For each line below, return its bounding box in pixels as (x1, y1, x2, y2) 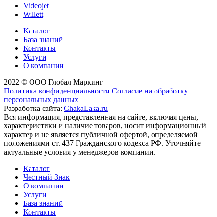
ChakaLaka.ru (64, 104, 108, 112)
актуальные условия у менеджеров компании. (4, 147, 155, 156)
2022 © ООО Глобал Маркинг (4, 77, 103, 86)
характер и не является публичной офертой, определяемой (4, 130, 198, 139)
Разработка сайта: (4, 104, 64, 112)
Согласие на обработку (112, 86, 188, 95)
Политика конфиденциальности (4, 86, 112, 95)
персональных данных (4, 95, 78, 104)
